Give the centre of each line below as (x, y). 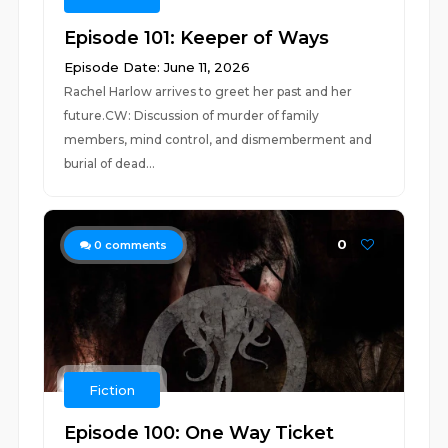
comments (135, 245)
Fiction (112, 390)
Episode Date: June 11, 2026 (157, 67)
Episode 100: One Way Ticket (199, 433)
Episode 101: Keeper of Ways (197, 38)
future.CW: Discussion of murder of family (192, 115)
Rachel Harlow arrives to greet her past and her (208, 91)
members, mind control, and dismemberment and (218, 139)
